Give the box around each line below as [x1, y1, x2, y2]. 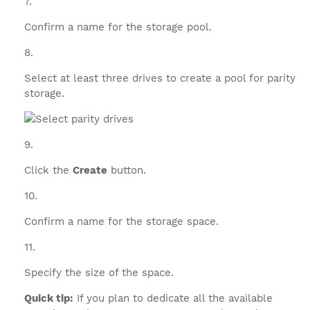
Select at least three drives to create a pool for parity [24, 72, 295, 84]
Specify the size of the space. [24, 266, 174, 279]
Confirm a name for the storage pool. [24, 21, 212, 33]
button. [107, 164, 146, 176]
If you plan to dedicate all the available [73, 292, 273, 304]
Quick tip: [24, 292, 73, 304]
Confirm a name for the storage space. [24, 215, 219, 228]
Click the [24, 164, 73, 176]
